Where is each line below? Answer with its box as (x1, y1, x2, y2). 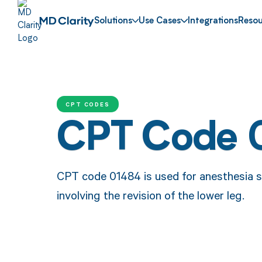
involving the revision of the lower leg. (56, 187, 244, 203)
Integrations (188, 17, 239, 26)
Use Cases (139, 17, 181, 26)
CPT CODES (65, 99, 111, 108)
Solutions (94, 17, 132, 26)
